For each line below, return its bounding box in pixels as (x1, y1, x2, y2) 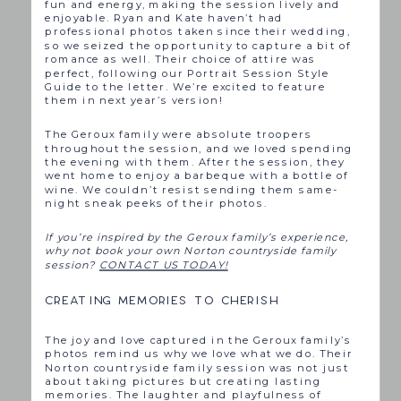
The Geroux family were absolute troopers (45, 128, 312, 141)
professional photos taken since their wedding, (45, 25, 352, 38)
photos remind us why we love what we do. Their (45, 347, 354, 361)
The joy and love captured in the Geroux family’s (45, 333, 352, 346)
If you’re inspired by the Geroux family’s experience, (45, 230, 350, 243)
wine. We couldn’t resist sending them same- (45, 183, 338, 196)
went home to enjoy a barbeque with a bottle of (45, 169, 349, 183)
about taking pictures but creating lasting (45, 374, 322, 388)
